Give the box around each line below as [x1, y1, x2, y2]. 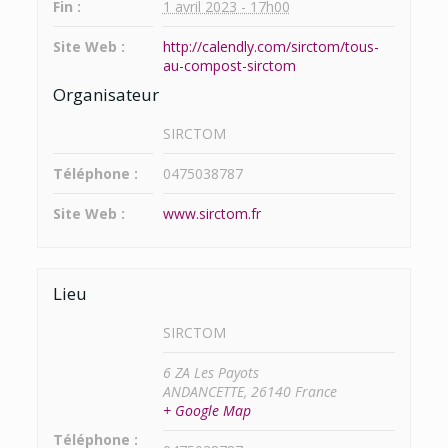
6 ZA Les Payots [162, 363, 259, 383]
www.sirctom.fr [162, 203, 261, 223]
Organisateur [52, 82, 159, 106]
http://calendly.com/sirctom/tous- [162, 36, 379, 56]
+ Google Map [162, 401, 251, 421]
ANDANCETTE [162, 382, 244, 402]
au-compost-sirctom [162, 55, 296, 75]
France [294, 382, 337, 402]
